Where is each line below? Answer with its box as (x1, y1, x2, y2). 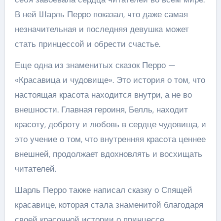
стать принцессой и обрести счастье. (14, 38, 160, 49)
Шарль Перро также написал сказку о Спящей (14, 184, 192, 195)
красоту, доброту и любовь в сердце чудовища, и (14, 118, 206, 130)
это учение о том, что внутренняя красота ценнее (14, 133, 206, 145)
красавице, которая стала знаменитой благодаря (14, 199, 203, 210)
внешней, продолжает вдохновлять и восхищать (14, 148, 202, 159)
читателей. (14, 163, 56, 174)
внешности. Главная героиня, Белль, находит (14, 104, 188, 115)
